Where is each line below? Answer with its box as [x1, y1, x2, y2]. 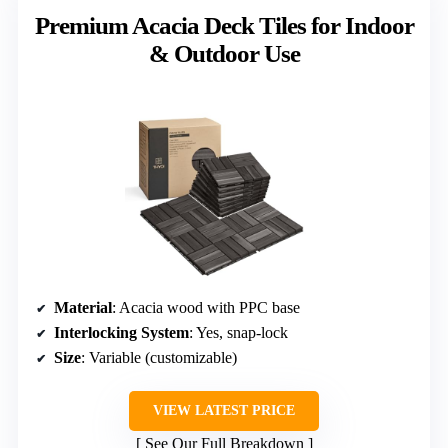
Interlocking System [54, 323, 189, 341]
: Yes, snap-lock [189, 323, 288, 341]
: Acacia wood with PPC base [112, 298, 300, 316]
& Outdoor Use [148, 39, 300, 67]
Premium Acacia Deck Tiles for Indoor [34, 11, 414, 39]
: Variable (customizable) [81, 348, 237, 366]
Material [54, 298, 112, 316]
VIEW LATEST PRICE [153, 402, 295, 418]
